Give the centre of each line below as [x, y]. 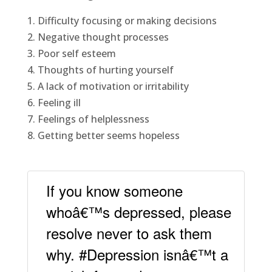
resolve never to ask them [129, 233]
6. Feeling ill [54, 103]
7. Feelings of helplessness [88, 119]
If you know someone [114, 191]
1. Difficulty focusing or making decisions [122, 21]
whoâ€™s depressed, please [138, 212]
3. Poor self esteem [71, 54]
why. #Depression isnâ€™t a [137, 254]
